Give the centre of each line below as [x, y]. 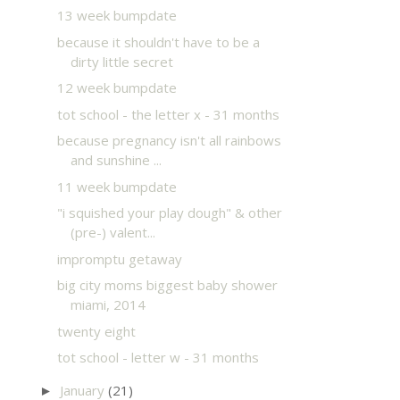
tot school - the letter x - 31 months [168, 114]
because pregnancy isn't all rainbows [169, 140]
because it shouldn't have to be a [158, 42]
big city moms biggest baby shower [167, 285]
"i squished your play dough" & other [169, 212]
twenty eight [96, 331]
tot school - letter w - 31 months [158, 357]
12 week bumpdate [117, 87]
